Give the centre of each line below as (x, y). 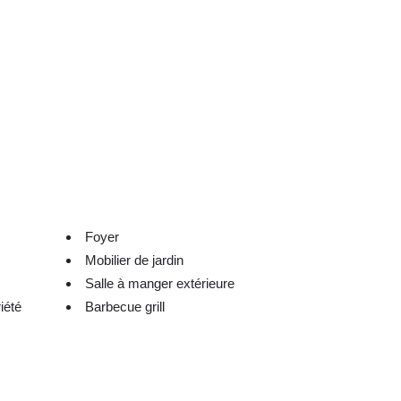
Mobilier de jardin (134, 260)
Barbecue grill (124, 307)
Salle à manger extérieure (159, 284)
